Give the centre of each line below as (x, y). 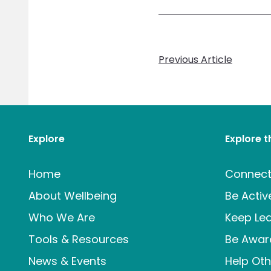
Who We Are (62, 217)
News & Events (67, 261)
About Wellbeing (73, 196)
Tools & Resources (79, 239)
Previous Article (195, 60)
